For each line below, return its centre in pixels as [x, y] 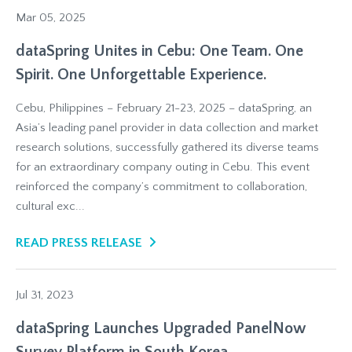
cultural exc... [50, 206]
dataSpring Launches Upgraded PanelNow [161, 328]
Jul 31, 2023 [45, 295]
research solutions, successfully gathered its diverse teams [167, 147]
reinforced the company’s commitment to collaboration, [161, 187]
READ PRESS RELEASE [79, 243]
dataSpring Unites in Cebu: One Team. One [159, 51]
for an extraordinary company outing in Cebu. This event [163, 167]
